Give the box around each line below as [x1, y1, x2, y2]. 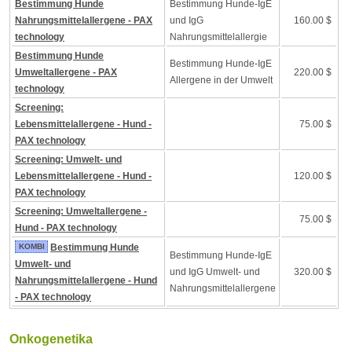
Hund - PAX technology [15, 222, 117, 233]
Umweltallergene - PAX [15, 67, 117, 78]
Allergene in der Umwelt [170, 75, 273, 86]
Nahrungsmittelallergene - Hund [15, 275, 157, 286]
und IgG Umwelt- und [170, 266, 260, 277]
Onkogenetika [9, 332, 93, 346]
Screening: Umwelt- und [15, 154, 122, 165]
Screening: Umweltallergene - [15, 206, 147, 217]
